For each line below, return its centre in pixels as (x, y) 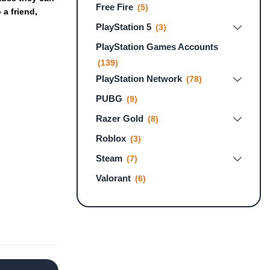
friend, (24, 11)
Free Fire (114, 7)
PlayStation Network (139, 78)
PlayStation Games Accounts (157, 46)
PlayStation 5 (123, 27)
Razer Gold (119, 118)
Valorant (113, 178)
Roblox (111, 138)
